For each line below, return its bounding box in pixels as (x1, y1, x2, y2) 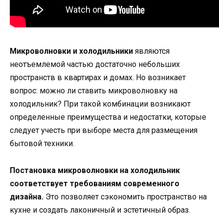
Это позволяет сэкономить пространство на (44, 192, 207, 201)
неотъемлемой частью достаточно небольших (10, 60, 180, 69)
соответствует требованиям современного (10, 178, 179, 188)
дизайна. (10, 192, 44, 201)
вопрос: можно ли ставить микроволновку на (10, 86, 177, 96)
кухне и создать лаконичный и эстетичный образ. (10, 205, 190, 215)
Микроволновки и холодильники (10, 46, 133, 56)
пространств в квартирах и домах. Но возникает (10, 73, 186, 83)
